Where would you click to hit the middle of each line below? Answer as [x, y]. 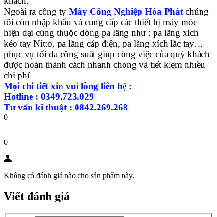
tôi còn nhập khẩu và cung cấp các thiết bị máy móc [101, 22]
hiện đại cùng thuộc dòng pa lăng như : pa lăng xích [101, 32]
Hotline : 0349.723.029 [49, 96]
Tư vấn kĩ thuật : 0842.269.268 [66, 107]
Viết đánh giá [37, 196]
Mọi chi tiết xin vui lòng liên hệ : [68, 86]
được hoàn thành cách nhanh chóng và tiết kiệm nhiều [105, 64]
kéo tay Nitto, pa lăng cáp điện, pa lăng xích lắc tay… [104, 43]
